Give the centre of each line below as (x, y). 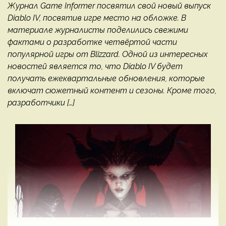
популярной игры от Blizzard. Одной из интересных (108, 54)
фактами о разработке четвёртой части (92, 42)
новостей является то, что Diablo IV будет (95, 67)
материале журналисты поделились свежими (98, 30)
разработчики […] (41, 103)
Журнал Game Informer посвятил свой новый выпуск (109, 6)
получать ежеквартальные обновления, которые (106, 79)
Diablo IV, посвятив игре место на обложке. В (97, 18)
